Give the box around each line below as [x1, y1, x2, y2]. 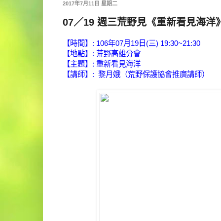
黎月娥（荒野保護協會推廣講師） [96, 70, 209, 79]
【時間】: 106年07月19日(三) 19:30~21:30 [63, 39, 200, 48]
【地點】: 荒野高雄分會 [63, 49, 141, 58]
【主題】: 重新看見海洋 [63, 60, 141, 69]
